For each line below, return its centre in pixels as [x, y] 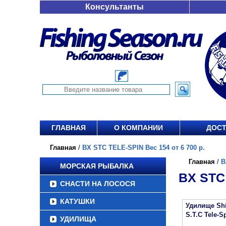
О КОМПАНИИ [138, 128]
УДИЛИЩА [78, 219]
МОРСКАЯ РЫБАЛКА [97, 166]
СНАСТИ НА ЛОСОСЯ [98, 184]
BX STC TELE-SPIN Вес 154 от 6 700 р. [144, 148]
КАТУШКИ [77, 201]
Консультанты [115, 7]
